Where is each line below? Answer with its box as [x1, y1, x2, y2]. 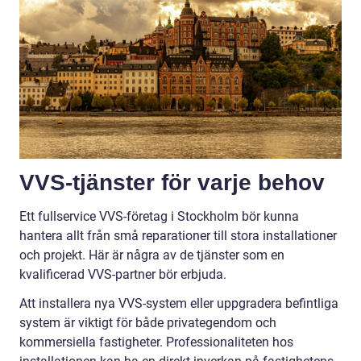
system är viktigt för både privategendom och [19, 315, 276, 331]
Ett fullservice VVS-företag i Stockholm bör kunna [19, 209, 299, 225]
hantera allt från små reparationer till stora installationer [19, 228, 337, 244]
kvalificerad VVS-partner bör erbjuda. [19, 267, 226, 283]
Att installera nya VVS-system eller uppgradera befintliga [19, 296, 338, 312]
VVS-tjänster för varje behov [19, 170, 325, 196]
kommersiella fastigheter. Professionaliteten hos [19, 334, 293, 351]
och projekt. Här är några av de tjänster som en [19, 247, 284, 263]
